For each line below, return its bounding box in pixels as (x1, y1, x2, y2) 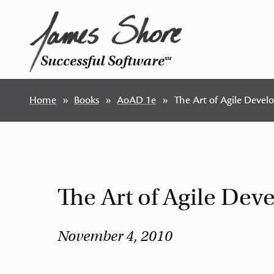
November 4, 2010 (57, 226, 173, 245)
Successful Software (40, 52, 165, 69)
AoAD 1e (117, 94, 156, 107)
